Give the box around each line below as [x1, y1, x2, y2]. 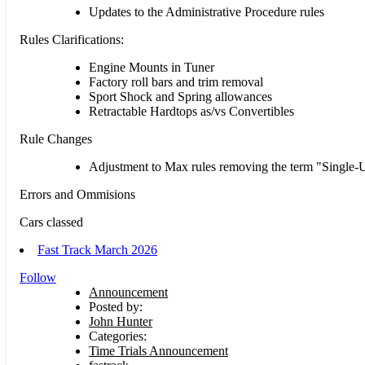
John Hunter [89, 314, 152, 329]
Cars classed [20, 215, 83, 230]
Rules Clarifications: [20, 33, 124, 47]
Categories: [89, 329, 147, 344]
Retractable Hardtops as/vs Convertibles [89, 104, 297, 119]
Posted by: [89, 300, 143, 314]
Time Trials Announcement [89, 344, 228, 358]
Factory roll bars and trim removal [89, 75, 263, 90]
